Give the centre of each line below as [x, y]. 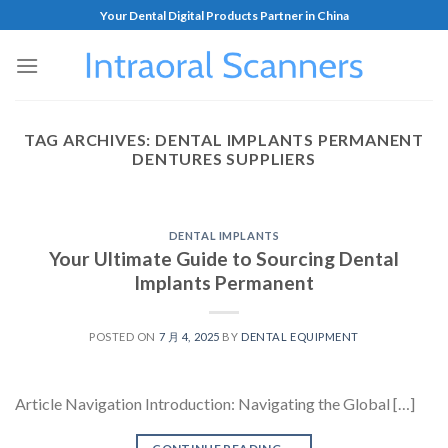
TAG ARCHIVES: [89, 139]
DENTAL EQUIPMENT [300, 336]
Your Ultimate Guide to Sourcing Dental [224, 258]
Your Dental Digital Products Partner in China [224, 15]
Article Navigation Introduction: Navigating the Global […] [215, 403]
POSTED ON [124, 336]
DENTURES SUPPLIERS [224, 158]
